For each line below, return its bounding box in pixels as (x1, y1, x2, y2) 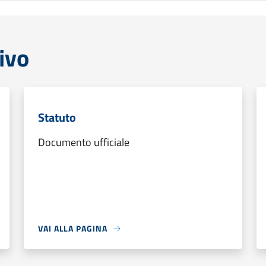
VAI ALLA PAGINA (38, 222, 107, 235)
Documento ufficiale (38, 134, 129, 150)
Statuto (38, 108, 76, 126)
